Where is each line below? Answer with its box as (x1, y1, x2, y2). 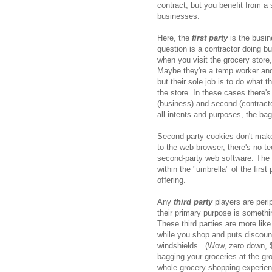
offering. (157, 175, 186, 185)
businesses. (157, 11, 200, 21)
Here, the (157, 33, 192, 42)
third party (171, 197, 215, 206)
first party (192, 33, 228, 42)
